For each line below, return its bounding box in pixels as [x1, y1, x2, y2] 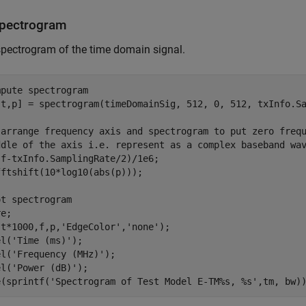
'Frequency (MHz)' [12, 249, 105, 260]
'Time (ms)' [12, 235, 72, 246]
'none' [126, 221, 159, 232]
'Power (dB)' [12, 262, 77, 273]
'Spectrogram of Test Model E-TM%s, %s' [50, 276, 258, 287]
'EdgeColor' [61, 221, 121, 232]
